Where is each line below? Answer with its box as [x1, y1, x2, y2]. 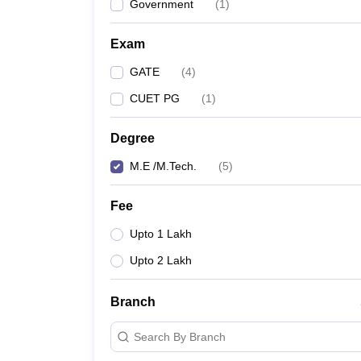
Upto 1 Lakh [130, 227, 192, 240]
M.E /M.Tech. [130, 160, 197, 172]
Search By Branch [134, 330, 226, 343]
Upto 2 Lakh [130, 254, 192, 267]
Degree [110, 131, 155, 145]
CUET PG [130, 92, 180, 105]
